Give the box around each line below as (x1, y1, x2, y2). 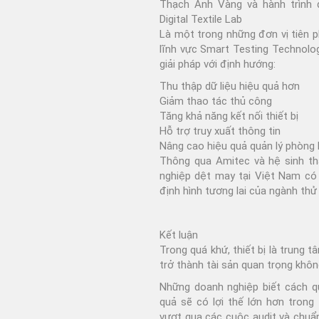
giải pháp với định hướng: (159, 57, 276, 70)
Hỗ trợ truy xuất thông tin (159, 124, 281, 137)
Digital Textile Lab (159, 12, 242, 26)
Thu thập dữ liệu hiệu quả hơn (159, 79, 300, 93)
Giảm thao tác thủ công (159, 94, 272, 108)
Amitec (215, 154, 250, 167)
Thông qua (159, 154, 216, 167)
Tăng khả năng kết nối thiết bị (159, 109, 298, 122)
